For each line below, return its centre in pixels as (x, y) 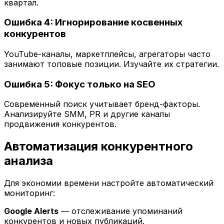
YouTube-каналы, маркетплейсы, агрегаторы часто (107, 54)
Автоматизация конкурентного (98, 146)
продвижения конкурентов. (60, 124)
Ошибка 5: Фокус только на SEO (80, 84)
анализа (28, 161)
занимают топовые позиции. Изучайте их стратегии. (111, 64)
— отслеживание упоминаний (120, 211)
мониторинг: (29, 193)
